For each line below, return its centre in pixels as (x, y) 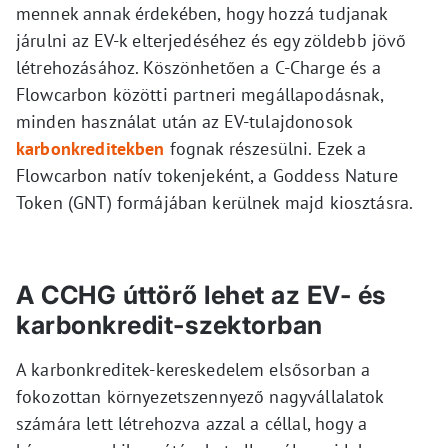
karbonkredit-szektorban (169, 325)
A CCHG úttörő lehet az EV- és (201, 295)
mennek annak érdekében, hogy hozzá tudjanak (202, 14)
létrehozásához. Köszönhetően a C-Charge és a (199, 68)
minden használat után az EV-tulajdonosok (184, 122)
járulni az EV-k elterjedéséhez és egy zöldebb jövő (211, 41)
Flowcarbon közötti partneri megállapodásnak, (200, 95)
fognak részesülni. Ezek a (265, 149)
